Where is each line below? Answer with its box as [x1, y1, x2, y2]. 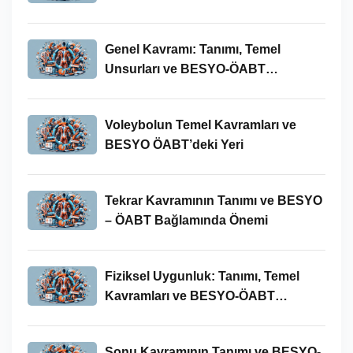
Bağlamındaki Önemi [104, 81, 229, 95]
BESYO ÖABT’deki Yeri [104, 137, 243, 151]
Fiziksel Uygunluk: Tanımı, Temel [104, 269, 299, 283]
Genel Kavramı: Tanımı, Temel [104, 42, 281, 56]
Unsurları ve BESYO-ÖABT [104, 61, 266, 76]
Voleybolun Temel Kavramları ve [104, 117, 296, 132]
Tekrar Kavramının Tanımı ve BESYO [104, 193, 322, 207]
